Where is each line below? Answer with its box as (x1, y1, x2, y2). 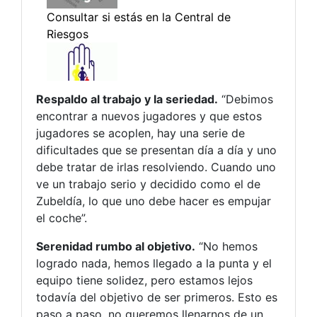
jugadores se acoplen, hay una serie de (36, 125, 245, 140)
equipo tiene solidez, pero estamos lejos (36, 272, 253, 287)
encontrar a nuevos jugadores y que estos (36, 108, 262, 123)
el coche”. (36, 210, 87, 225)
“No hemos (195, 238, 258, 253)
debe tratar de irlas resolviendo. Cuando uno (36, 159, 276, 174)
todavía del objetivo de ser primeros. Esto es (36, 289, 277, 304)
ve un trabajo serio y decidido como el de (36, 176, 260, 191)
